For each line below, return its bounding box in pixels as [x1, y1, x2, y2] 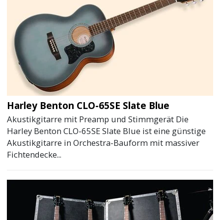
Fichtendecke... [7, 149, 62, 161]
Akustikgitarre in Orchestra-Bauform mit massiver [7, 137, 200, 149]
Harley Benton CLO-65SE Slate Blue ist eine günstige [7, 125, 206, 137]
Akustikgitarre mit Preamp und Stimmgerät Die [7, 113, 189, 125]
